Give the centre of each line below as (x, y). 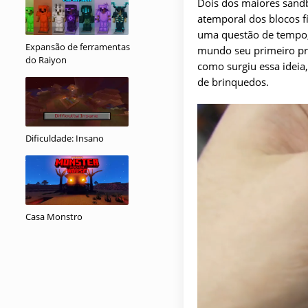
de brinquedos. (233, 82)
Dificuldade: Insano (65, 138)
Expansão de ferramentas (78, 47)
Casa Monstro (54, 217)
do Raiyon (46, 60)
